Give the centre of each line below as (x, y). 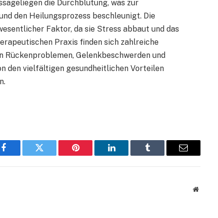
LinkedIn (127, 155)
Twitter (51, 155)
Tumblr (160, 155)
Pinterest (90, 155)
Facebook (20, 155)
